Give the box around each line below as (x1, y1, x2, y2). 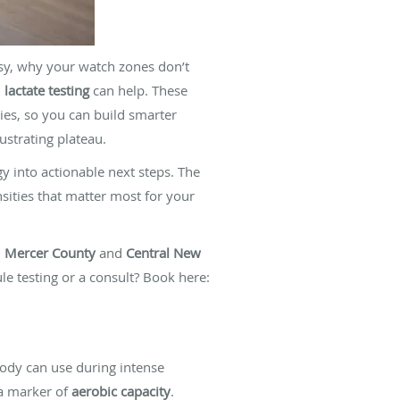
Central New (126, 243, 201, 262)
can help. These (89, 80, 187, 99)
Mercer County (4, 243, 96, 262)
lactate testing (4, 80, 89, 99)
